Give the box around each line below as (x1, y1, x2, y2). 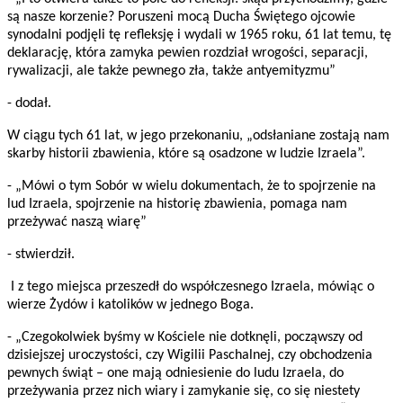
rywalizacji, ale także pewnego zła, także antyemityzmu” (7, 64, 336, 79)
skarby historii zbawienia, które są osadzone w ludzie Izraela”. (7, 147, 365, 162)
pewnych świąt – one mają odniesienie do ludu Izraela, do (7, 366, 344, 381)
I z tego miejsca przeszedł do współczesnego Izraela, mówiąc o (7, 280, 374, 295)
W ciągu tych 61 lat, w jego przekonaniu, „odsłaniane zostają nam (7, 129, 390, 144)
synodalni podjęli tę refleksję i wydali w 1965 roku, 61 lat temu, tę (7, 28, 391, 43)
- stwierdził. (7, 247, 75, 263)
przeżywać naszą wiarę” (7, 215, 147, 230)
